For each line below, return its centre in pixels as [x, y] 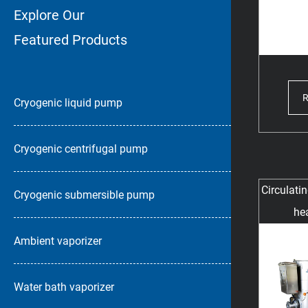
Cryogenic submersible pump [84, 195]
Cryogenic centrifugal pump [81, 148]
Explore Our [49, 15]
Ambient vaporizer [58, 241]
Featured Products [70, 40]
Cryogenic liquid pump [68, 102]
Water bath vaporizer [64, 287]
